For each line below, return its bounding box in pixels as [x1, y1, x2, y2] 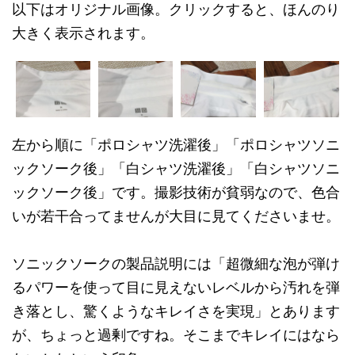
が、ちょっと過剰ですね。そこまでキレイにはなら [12, 326, 340, 344]
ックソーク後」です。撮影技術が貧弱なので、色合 [12, 184, 340, 201]
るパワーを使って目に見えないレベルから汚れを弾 [12, 279, 340, 296]
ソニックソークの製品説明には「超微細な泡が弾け [12, 255, 340, 273]
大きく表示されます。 [12, 25, 155, 42]
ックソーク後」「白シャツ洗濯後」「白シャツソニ [12, 160, 340, 177]
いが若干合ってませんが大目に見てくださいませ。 [12, 208, 340, 225]
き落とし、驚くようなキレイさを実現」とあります [12, 303, 340, 320]
